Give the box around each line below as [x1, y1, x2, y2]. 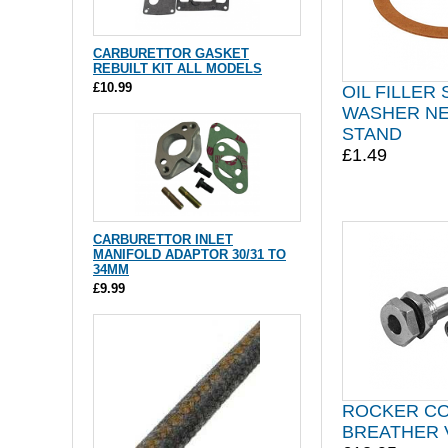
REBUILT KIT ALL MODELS [93, 61, 262, 76]
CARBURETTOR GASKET [93, 46, 249, 61]
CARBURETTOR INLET [93, 231, 233, 247]
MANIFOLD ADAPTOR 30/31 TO [93, 246, 286, 262]
